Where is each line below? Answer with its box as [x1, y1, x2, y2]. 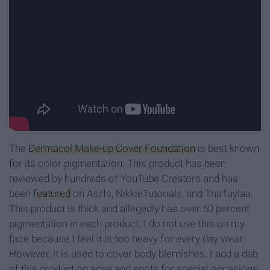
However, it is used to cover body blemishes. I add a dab [9, 248, 258, 260]
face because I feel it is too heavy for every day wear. [9, 233, 245, 245]
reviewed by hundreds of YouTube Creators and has [9, 172, 238, 185]
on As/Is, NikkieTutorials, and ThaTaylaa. [71, 187, 253, 200]
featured [33, 187, 71, 200]
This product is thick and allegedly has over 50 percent [9, 202, 250, 215]
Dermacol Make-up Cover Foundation [28, 142, 195, 155]
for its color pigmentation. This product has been [9, 157, 226, 170]
